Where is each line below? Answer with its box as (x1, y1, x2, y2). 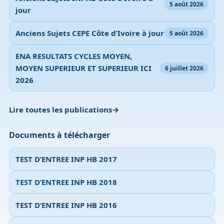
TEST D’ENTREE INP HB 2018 (15, 177, 117, 187)
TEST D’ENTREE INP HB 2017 (15, 154, 117, 164)
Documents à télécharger (8, 129, 110, 141)
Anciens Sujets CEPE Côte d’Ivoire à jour (15, 28, 164, 38)
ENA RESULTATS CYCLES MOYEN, (15, 51, 132, 61)
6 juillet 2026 (165, 63, 204, 72)
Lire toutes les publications (8, 104, 112, 115)
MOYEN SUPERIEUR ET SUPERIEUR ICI (15, 63, 151, 73)
